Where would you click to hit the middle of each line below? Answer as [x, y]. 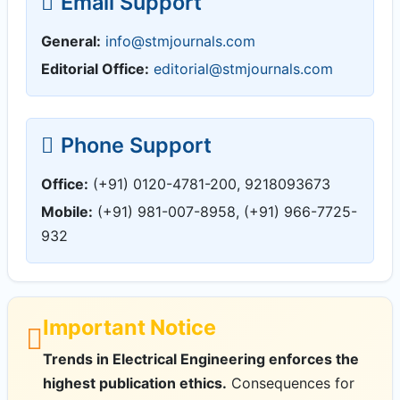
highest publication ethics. [135, 383]
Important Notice [129, 327]
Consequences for [291, 383]
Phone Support [136, 145]
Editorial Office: [95, 68]
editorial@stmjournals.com [243, 68]
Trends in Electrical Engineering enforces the [201, 358]
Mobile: [67, 211]
